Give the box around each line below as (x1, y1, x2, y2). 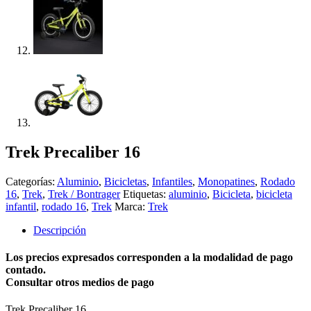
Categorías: (6, 175, 57, 187)
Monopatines (198, 175, 255, 187)
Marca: (115, 200, 148, 212)
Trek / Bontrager (48, 187, 120, 200)
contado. (6, 264, 46, 276)
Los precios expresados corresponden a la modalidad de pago (6, 251, 293, 264)
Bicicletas (104, 175, 146, 187)
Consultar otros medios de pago (6, 276, 154, 289)
